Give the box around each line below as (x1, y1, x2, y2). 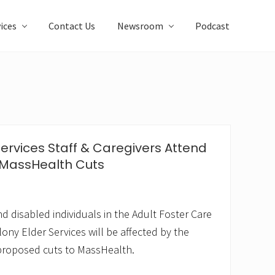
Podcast (195, 20, 230, 32)
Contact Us (48, 20, 95, 32)
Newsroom (117, 20, 163, 32)
